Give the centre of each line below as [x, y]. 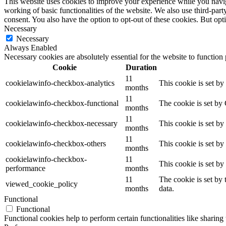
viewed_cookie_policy [42, 184]
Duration [141, 68]
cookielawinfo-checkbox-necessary [62, 124]
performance [25, 168]
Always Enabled [31, 48]
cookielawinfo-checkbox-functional [62, 103]
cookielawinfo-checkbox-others [56, 144]
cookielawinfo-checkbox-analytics [60, 83]
